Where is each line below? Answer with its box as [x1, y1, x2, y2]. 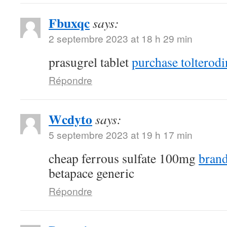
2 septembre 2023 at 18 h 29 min [49, 31, 193, 45]
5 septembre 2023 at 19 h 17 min [49, 128, 193, 141]
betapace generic [49, 164, 134, 181]
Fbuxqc [49, 13, 90, 32]
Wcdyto [49, 109, 92, 129]
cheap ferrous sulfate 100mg [49, 149, 199, 167]
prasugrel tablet [49, 53, 132, 70]
